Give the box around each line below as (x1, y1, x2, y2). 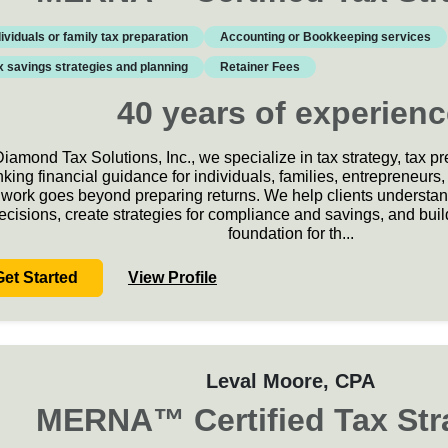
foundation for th (227, 225, 342, 242)
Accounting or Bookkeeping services (219, 30, 431, 44)
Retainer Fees (219, 60, 300, 74)
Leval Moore (206, 370, 324, 392)
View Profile (127, 269, 217, 286)
